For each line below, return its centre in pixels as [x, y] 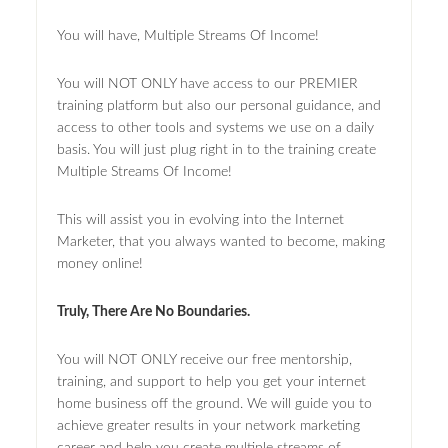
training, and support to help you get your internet [211, 381]
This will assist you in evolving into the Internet [200, 219]
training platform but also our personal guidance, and [218, 105]
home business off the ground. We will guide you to [214, 403]
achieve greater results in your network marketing [208, 425]
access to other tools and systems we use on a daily [215, 127]
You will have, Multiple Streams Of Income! [187, 35]
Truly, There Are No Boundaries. [153, 311]
